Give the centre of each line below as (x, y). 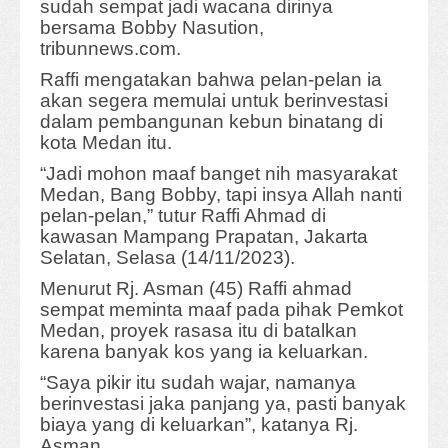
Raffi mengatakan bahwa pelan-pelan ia (211, 80)
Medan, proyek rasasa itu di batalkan (198, 331)
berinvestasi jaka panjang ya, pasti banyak (223, 404)
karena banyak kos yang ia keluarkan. (204, 352)
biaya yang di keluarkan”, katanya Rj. (199, 425)
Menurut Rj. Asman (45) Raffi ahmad (196, 289)
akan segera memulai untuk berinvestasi (214, 101)
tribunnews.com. (110, 49)
